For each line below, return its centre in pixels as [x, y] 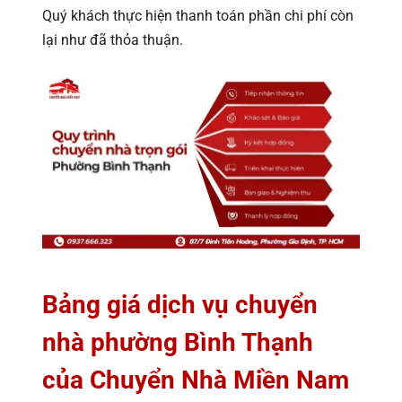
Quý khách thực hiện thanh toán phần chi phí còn [198, 16]
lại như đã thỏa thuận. [113, 40]
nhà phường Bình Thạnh [178, 342]
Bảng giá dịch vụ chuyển [180, 304]
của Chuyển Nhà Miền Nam [196, 380]
